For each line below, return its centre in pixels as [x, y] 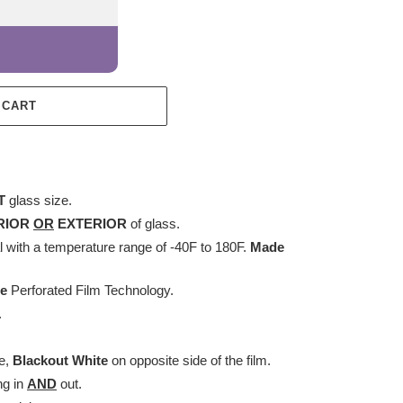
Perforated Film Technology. [94, 290]
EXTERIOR [94, 224]
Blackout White [60, 360]
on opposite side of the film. [189, 360]
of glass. [155, 224]
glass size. [40, 200]
